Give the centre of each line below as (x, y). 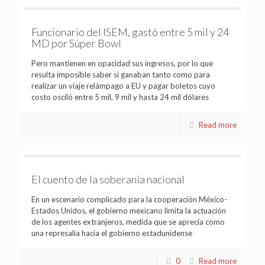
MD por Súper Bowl (76, 43)
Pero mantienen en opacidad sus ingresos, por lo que (122, 63)
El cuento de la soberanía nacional (108, 179)
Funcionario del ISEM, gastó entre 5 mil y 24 (130, 32)
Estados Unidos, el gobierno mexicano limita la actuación (129, 210)
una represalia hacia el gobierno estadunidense (112, 233)
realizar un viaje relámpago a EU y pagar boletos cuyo (123, 85)
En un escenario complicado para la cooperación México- (129, 199)
